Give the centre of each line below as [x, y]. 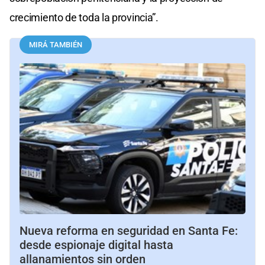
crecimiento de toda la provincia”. [84, 18]
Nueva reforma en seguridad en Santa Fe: [129, 231]
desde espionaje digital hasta [96, 245]
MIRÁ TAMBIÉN [56, 45]
